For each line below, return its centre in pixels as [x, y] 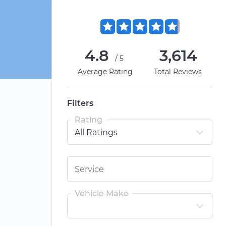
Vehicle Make [102, 194]
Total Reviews [178, 72]
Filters [80, 103]
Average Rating [105, 72]
